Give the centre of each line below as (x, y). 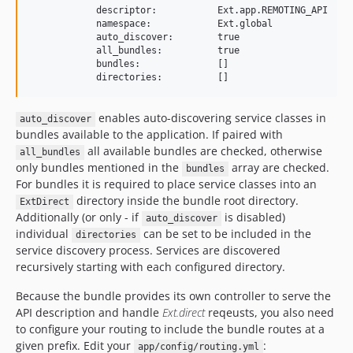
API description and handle (89, 313)
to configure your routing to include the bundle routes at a (170, 329)
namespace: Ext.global (151, 24)
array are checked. (279, 168)
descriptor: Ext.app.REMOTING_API (179, 11)
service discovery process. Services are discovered (148, 251)
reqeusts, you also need (269, 313)
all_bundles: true (135, 51)
